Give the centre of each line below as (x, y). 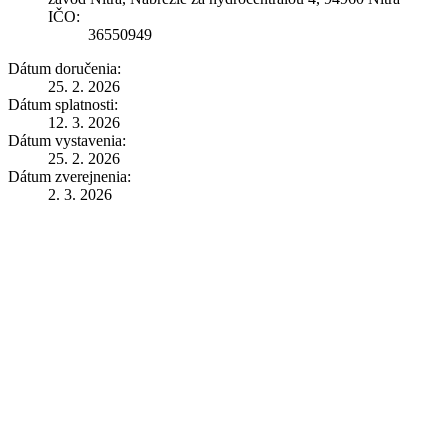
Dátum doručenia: (64, 68)
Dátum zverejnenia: (69, 176)
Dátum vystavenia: (67, 140)
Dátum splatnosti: (63, 104)
